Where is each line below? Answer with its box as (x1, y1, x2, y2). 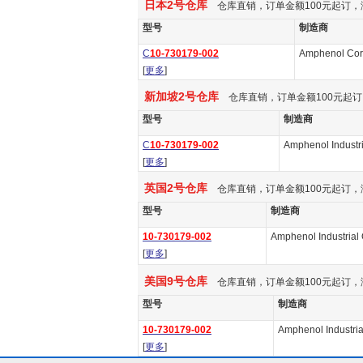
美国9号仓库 (138, 275, 207, 288)
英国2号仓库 (138, 181, 207, 194)
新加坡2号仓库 (138, 90, 219, 103)
